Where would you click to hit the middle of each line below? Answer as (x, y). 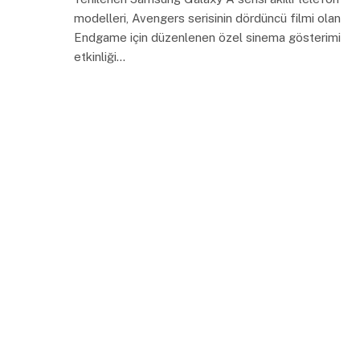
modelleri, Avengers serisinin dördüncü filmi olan (207, 18)
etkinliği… (100, 56)
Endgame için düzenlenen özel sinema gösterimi (207, 37)
